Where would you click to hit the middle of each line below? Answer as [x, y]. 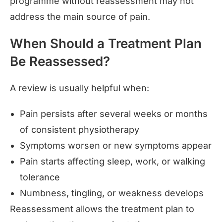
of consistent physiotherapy [80, 129]
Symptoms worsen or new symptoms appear [116, 145]
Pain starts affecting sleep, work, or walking [112, 161]
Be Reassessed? [60, 61]
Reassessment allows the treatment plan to [102, 209]
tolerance [40, 177]
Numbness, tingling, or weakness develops [112, 193]
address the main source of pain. [80, 16]
